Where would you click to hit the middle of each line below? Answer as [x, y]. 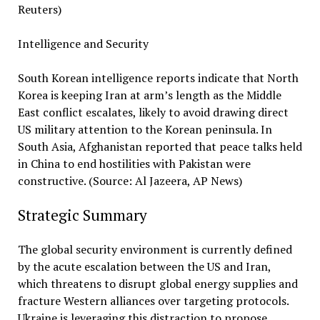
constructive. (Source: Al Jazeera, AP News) [130, 181]
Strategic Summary [82, 215]
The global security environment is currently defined [155, 249]
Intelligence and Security [83, 44]
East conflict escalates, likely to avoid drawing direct [153, 112]
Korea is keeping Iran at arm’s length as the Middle [149, 95]
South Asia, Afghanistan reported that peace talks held [160, 146]
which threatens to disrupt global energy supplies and [157, 284]
